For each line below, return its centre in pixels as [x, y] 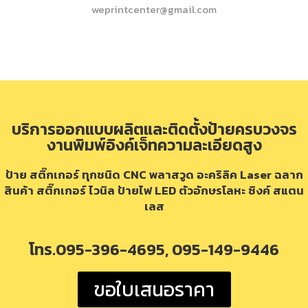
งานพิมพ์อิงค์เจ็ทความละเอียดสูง [154, 145]
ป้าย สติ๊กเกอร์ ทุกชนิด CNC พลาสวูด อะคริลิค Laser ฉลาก [154, 174]
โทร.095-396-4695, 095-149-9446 [154, 249]
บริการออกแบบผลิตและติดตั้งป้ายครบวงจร [154, 129]
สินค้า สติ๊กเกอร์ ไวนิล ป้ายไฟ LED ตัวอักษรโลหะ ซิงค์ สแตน [154, 190]
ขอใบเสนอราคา [154, 289]
